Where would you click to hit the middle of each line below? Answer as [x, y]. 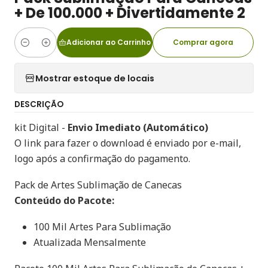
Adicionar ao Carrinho [108, 42]
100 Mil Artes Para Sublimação [102, 227]
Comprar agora [203, 42]
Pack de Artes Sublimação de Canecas [98, 185]
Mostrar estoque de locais [95, 78]
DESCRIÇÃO [39, 104]
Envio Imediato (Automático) [138, 127]
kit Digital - [41, 127]
